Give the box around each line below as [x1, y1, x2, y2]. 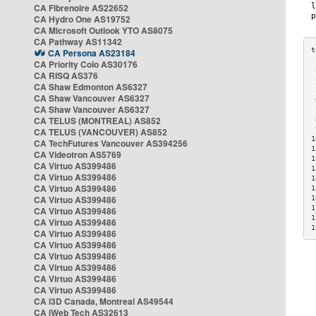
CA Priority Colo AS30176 [34, 58, 138, 71]
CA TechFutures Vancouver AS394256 [34, 137, 188, 150]
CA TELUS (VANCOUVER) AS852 [34, 126, 167, 138]
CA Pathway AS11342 [34, 35, 122, 48]
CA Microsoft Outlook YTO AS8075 [34, 24, 173, 37]
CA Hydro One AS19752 [34, 13, 130, 25]
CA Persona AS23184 [48, 47, 135, 59]
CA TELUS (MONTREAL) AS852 [34, 114, 161, 127]
